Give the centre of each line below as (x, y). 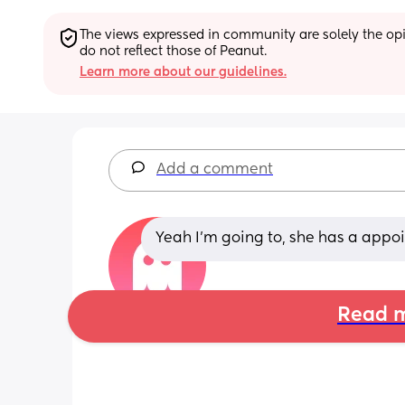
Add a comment (215, 170)
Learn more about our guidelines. (183, 72)
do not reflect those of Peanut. (173, 51)
